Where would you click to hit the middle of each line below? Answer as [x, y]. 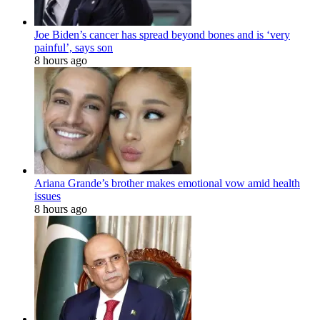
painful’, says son [74, 47]
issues [47, 196]
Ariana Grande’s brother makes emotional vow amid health [167, 183]
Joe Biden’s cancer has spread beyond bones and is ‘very [162, 34]
